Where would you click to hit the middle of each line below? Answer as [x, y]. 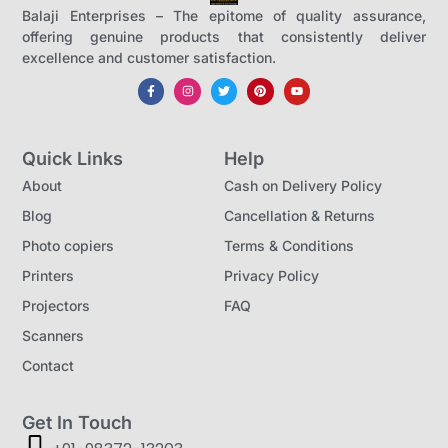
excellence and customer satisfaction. [149, 58]
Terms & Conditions [289, 245]
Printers [48, 275]
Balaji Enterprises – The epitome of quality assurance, [224, 16]
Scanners [53, 335]
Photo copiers [68, 245]
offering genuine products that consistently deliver [224, 37]
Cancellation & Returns [299, 215]
